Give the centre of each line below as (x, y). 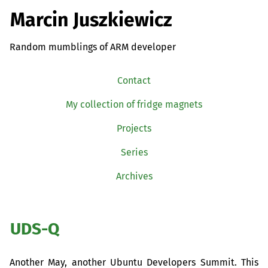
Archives (134, 176)
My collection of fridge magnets (134, 104)
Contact (134, 80)
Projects (134, 128)
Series (134, 152)
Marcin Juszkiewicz (91, 20)
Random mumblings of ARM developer (93, 47)
